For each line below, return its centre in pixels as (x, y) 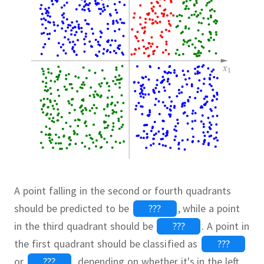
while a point (210, 208)
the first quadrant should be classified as (108, 243)
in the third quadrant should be (85, 226)
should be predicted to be (73, 208)
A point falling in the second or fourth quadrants (123, 190)
